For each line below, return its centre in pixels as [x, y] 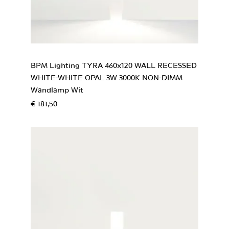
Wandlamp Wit [57, 90]
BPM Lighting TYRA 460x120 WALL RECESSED [114, 66]
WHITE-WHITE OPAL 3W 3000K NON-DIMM [107, 78]
